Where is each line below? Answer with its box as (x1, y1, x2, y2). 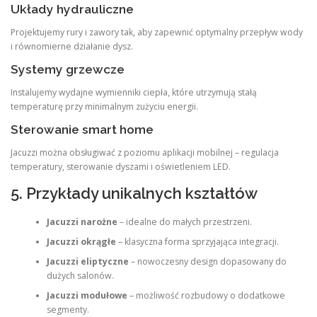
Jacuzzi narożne (46, 215, 117, 228)
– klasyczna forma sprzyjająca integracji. (115, 235, 279, 248)
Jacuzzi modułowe (46, 289, 127, 301)
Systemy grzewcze (11, 62, 125, 77)
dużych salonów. (46, 269, 114, 282)
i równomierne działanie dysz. (11, 40, 133, 52)
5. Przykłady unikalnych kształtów (11, 183, 258, 202)
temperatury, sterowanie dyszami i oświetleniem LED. (11, 161, 231, 173)
